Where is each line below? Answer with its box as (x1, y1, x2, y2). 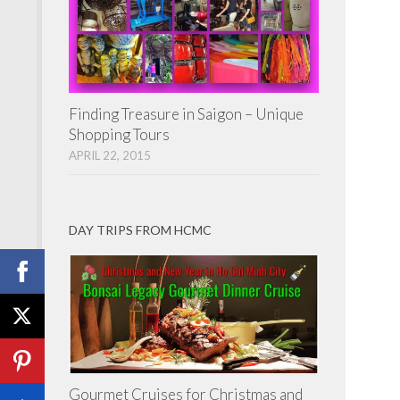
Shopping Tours (69, 124, 170, 144)
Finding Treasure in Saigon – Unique (69, 104, 304, 123)
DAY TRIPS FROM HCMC (69, 221, 212, 237)
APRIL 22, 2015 (69, 147, 151, 162)
